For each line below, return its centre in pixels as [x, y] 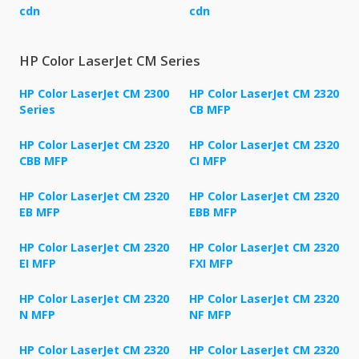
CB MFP [210, 110]
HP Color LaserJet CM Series [110, 61]
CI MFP [208, 161]
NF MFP [210, 315]
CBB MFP [44, 161]
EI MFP [38, 264]
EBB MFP [213, 212]
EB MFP [40, 212]
